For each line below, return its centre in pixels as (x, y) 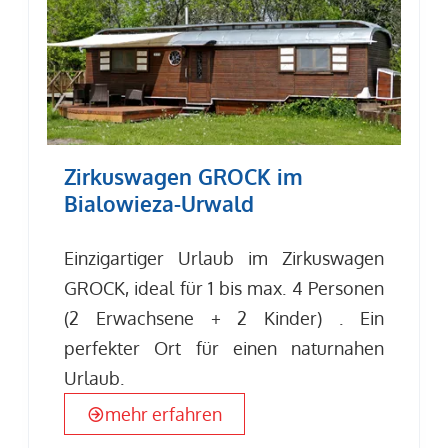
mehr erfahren (164, 413)
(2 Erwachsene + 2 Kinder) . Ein (224, 318)
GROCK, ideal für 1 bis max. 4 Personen (224, 288)
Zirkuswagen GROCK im (184, 176)
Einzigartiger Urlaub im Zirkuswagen (224, 258)
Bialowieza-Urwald (159, 203)
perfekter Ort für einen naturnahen (224, 348)
